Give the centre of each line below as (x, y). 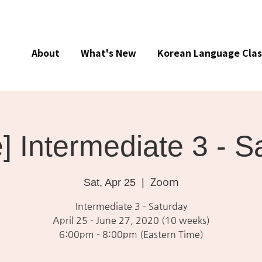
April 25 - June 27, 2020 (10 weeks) (132, 220)
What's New (108, 53)
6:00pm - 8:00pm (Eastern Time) (132, 234)
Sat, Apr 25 (110, 182)
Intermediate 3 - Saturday (132, 206)
